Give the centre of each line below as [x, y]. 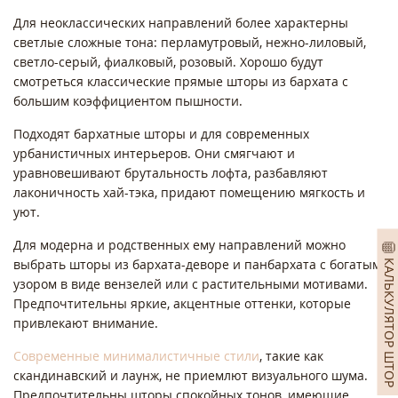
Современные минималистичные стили [136, 356]
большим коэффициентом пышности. [130, 101]
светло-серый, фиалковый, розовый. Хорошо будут [168, 62]
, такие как [291, 356]
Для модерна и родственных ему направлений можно [179, 245]
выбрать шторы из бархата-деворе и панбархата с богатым [197, 265]
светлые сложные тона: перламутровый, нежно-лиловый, [190, 43]
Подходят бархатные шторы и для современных [161, 134]
